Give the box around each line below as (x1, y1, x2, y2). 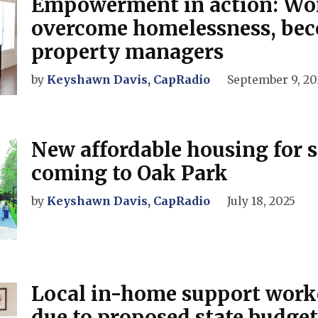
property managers (31, 39, 224, 65)
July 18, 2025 (227, 194, 295, 209)
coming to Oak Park (31, 160, 228, 187)
